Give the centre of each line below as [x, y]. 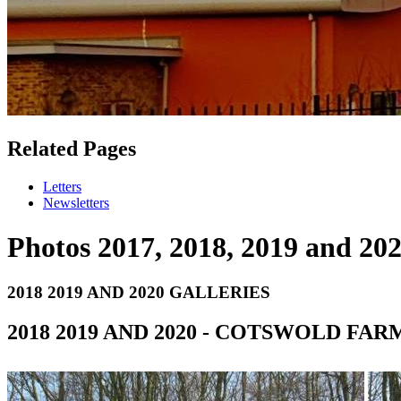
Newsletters [76, 203]
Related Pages [72, 149]
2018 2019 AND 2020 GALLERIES [139, 292]
